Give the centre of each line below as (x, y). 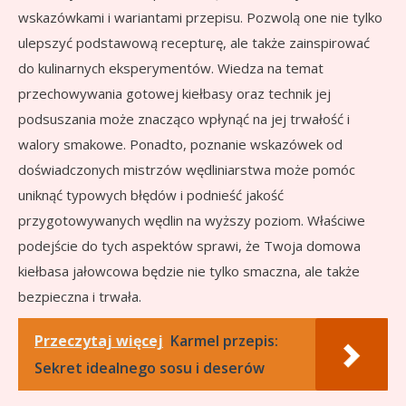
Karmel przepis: (224, 341)
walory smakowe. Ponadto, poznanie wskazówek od (180, 145)
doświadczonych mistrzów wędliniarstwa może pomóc (187, 170)
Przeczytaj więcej (99, 341)
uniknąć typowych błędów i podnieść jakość (151, 195)
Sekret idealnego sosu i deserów (150, 368)
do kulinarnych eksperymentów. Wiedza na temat (171, 68)
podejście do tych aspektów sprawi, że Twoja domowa (189, 246)
